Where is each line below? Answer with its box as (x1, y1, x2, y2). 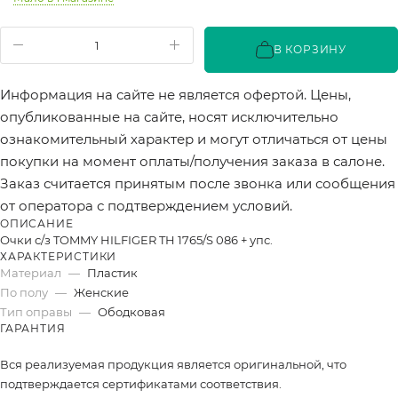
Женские (74, 284, 129, 299)
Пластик (87, 265, 138, 280)
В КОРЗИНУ (273, 42, 347, 56)
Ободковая (98, 304, 165, 319)
